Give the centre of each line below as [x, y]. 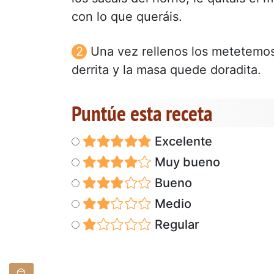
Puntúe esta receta [142, 113]
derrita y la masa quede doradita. [166, 69]
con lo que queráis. [127, 16]
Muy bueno [186, 162]
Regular [175, 224]
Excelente [182, 141]
